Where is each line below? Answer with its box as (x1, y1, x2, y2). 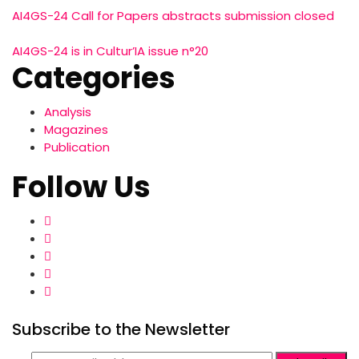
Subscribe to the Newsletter (12, 318, 230, 341)
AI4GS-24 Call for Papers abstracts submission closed (12, 7, 334, 25)
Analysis (44, 103, 91, 121)
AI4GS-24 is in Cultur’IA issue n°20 (12, 42, 208, 60)
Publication (44, 139, 110, 156)
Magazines (44, 121, 108, 139)
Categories (12, 58, 175, 99)
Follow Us (12, 167, 151, 208)
